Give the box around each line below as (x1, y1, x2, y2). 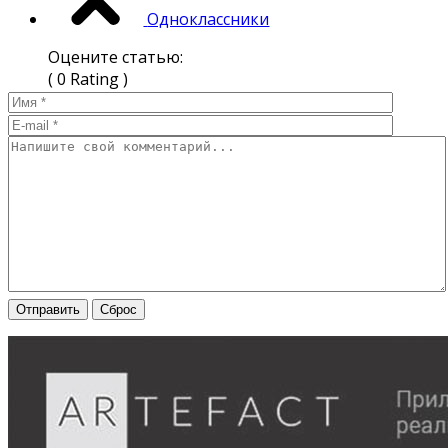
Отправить (16, 302, 80, 318)
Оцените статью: (48, 46, 183, 69)
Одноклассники (147, 8, 270, 31)
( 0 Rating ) (48, 68, 128, 91)
